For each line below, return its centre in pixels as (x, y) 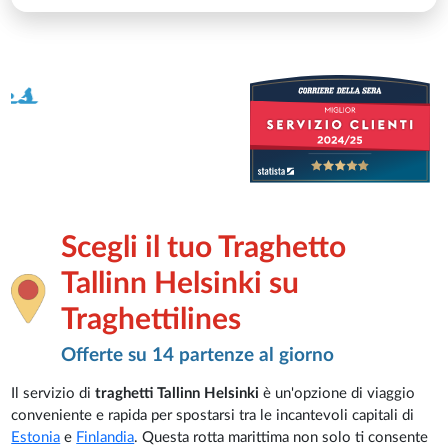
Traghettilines (151, 319)
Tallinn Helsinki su (180, 283)
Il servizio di (53, 394)
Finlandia (105, 438)
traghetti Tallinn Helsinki (179, 394)
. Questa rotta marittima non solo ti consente (281, 438)
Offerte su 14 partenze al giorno (198, 356)
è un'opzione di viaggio (339, 394)
